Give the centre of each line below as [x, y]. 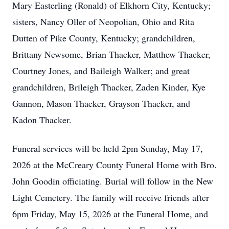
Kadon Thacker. [42, 120]
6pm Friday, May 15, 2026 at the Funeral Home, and [110, 214]
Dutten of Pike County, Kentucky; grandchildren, [104, 38]
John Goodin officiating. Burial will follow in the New [113, 181]
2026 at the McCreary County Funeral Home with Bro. [114, 165]
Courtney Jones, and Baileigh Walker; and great [101, 71]
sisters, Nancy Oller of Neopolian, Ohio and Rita [103, 21]
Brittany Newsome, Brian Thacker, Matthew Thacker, [111, 54]
